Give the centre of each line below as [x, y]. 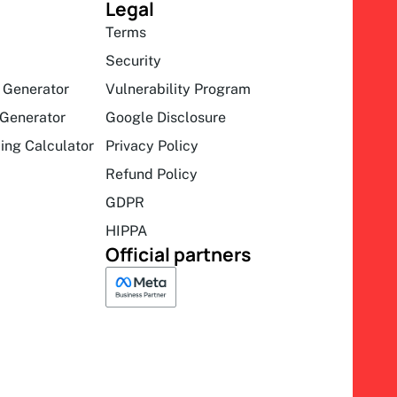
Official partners [179, 254]
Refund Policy [152, 174]
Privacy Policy [152, 145]
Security [134, 60]
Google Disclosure [166, 117]
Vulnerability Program [179, 89]
